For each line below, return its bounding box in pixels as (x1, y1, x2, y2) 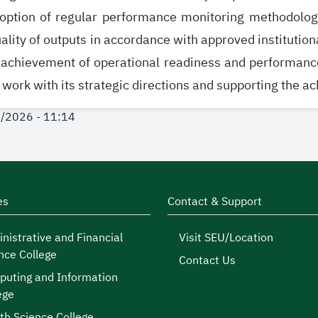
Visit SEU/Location (179, 229, 273, 246)
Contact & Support (168, 193, 262, 210)
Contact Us (179, 252, 236, 269)
